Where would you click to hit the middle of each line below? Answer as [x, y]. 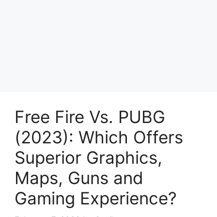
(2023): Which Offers [99, 137]
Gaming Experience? [96, 198]
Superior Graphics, [88, 157]
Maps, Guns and [79, 178]
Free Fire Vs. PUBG [90, 117]
